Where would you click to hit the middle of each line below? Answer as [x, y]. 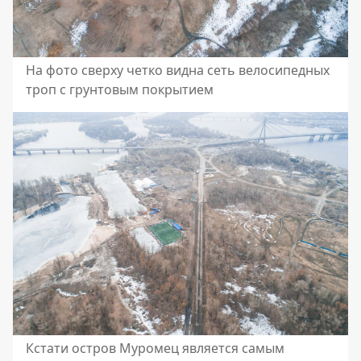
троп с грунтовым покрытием [120, 89]
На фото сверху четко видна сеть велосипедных [178, 70]
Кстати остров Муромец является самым [155, 348]
